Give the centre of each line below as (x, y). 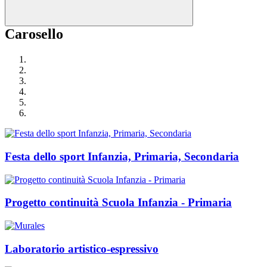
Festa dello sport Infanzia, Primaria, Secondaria (122, 156)
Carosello (34, 34)
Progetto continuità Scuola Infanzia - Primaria (118, 203)
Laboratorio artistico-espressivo (82, 249)
